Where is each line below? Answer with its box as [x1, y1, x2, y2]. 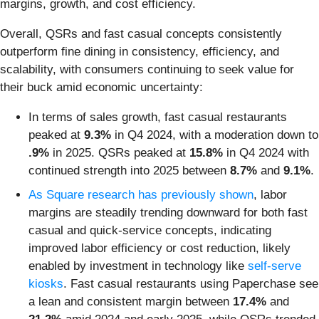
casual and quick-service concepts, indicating [28, 223, 271, 237]
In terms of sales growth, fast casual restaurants [28, 110, 287, 125]
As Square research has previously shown [28, 187, 253, 202]
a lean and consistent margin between [28, 294, 233, 308]
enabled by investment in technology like [28, 258, 248, 273]
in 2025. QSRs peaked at [49, 146, 189, 160]
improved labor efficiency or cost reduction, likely [28, 241, 291, 255]
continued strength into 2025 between [28, 164, 230, 178]
